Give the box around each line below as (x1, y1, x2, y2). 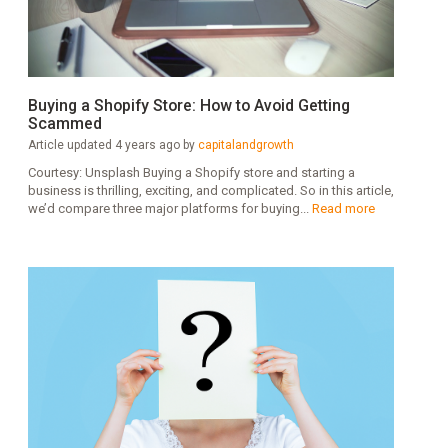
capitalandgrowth (198, 138, 294, 153)
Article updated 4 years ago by (28, 138, 198, 153)
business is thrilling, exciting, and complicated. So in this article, (28, 183, 394, 199)
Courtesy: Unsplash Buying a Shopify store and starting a (28, 165, 355, 181)
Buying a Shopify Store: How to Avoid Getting (28, 96, 350, 116)
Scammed (28, 114, 102, 134)
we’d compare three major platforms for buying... (28, 201, 312, 217)
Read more (312, 201, 375, 217)
